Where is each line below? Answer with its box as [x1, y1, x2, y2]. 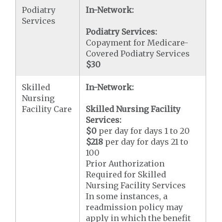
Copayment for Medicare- [86, 37, 189, 48]
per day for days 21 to [103, 136, 189, 147]
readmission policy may [86, 202, 183, 212]
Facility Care [22, 104, 72, 114]
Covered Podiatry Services [86, 48, 190, 58]
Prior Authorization [86, 158, 165, 168]
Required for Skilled [86, 169, 166, 179]
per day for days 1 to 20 [97, 125, 190, 136]
